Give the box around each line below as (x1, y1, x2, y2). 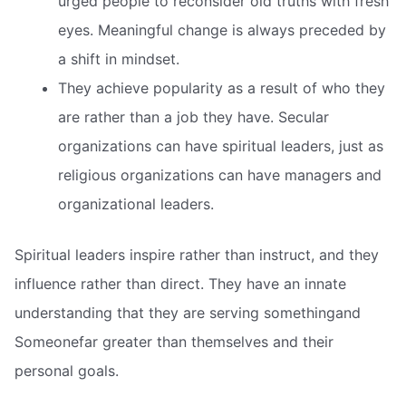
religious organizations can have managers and (58, 166, 382, 185)
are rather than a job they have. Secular (58, 108, 329, 127)
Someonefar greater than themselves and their (14, 333, 333, 352)
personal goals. (14, 362, 119, 381)
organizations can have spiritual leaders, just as (58, 137, 383, 156)
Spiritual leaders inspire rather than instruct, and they (14, 246, 379, 265)
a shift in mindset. (58, 50, 179, 69)
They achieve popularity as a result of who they (58, 79, 385, 98)
